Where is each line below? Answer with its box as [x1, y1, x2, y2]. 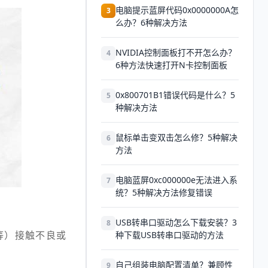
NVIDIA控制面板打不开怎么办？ [115, 47, 236, 58]
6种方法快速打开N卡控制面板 [115, 59, 227, 71]
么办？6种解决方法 [115, 17, 187, 28]
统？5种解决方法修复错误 [115, 187, 212, 198]
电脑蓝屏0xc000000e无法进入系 [115, 174, 237, 185]
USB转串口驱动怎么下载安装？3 [115, 217, 237, 228]
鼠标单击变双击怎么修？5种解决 [115, 132, 237, 143]
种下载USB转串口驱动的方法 [115, 229, 224, 240]
